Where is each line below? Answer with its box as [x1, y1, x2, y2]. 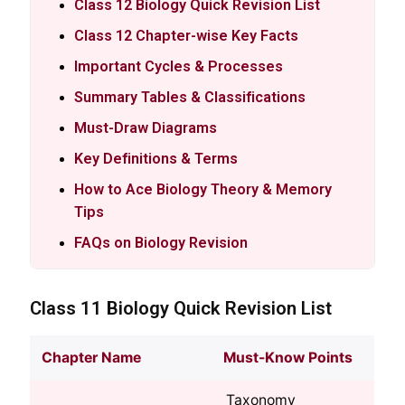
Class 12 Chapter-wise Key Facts [74, 26, 299, 44]
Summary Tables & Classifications [74, 88, 306, 106]
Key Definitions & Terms [74, 149, 239, 167]
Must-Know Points [223, 349, 353, 367]
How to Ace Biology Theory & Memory [74, 180, 333, 198]
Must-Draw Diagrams [74, 118, 218, 137]
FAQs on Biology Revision [74, 233, 249, 251]
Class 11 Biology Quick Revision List [30, 297, 333, 319]
